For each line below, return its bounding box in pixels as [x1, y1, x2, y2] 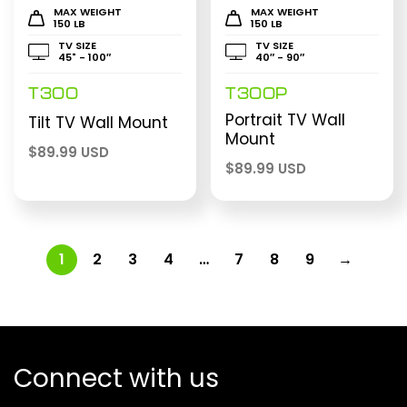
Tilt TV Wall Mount [28, 112, 168, 134]
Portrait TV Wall [225, 109, 346, 132]
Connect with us [14, 361, 219, 397]
